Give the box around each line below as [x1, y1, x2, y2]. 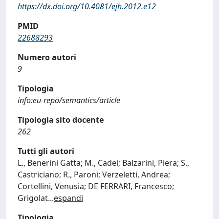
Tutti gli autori [18, 146, 74, 156]
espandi [54, 193, 83, 203]
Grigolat [18, 193, 48, 203]
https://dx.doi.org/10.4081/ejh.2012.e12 [18, 1, 156, 12]
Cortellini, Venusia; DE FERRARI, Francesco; [18, 181, 174, 192]
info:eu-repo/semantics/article [18, 95, 120, 106]
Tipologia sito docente [18, 114, 104, 125]
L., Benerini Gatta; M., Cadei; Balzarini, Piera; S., [18, 157, 189, 168]
